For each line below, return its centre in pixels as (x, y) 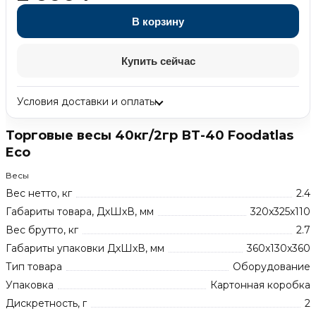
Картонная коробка (260, 285)
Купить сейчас (158, 61)
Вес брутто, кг (42, 230)
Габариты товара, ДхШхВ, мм (80, 212)
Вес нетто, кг (39, 193)
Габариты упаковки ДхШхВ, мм (85, 248)
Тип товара (34, 267)
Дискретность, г (46, 303)
